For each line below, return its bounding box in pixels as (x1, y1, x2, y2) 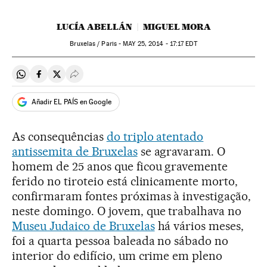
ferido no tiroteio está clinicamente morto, (12, 174, 238, 188)
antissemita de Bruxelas (12, 144, 138, 159)
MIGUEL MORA (142, 21, 211, 32)
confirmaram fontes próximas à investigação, (12, 189, 252, 203)
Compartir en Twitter (56, 73, 141, 85)
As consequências (12, 129, 107, 144)
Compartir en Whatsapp (20, 73, 119, 85)
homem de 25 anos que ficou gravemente (12, 159, 228, 173)
